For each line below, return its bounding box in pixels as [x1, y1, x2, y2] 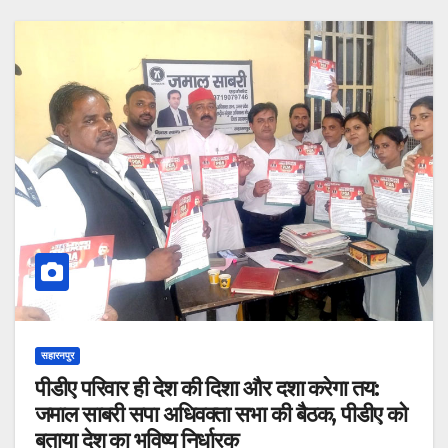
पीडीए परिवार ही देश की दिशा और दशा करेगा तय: [35, 374, 379, 402]
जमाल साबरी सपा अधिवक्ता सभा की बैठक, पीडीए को [35, 400, 130, 428]
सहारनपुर [41, 349, 74, 361]
